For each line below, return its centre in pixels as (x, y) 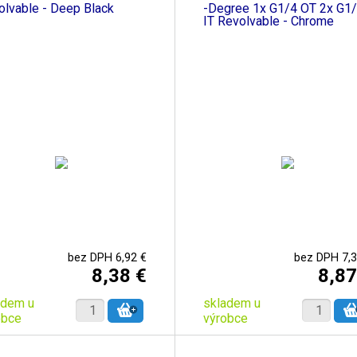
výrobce (225, 318)
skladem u (231, 303)
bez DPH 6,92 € (107, 257)
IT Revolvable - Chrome (268, 21)
